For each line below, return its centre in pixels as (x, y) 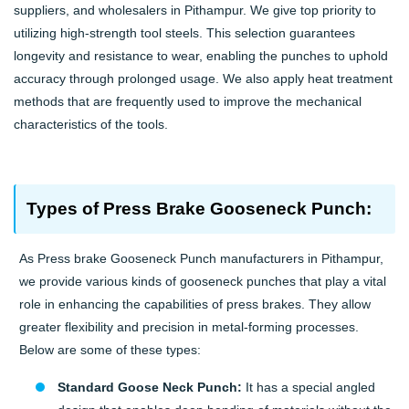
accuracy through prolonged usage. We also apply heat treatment (203, 79)
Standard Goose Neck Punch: (150, 388)
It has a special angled (309, 388)
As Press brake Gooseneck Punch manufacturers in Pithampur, (202, 259)
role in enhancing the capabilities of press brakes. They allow (195, 304)
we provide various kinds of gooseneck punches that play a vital (203, 282)
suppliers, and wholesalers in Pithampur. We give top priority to (195, 10)
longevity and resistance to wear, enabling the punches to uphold (201, 56)
